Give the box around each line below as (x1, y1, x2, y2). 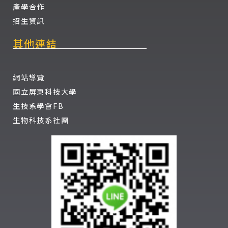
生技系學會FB (13, 100, 64, 111)
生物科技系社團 (13, 115, 69, 126)
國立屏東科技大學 (13, 86, 77, 97)
